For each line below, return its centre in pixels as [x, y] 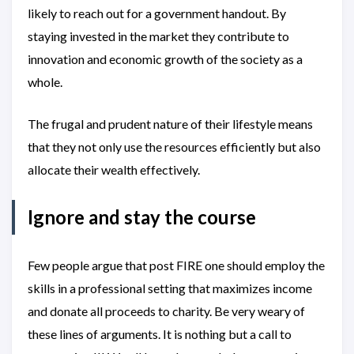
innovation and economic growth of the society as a [165, 59]
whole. [46, 82]
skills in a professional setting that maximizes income [170, 288]
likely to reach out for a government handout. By [157, 13]
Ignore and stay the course [142, 217]
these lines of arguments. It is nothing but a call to [160, 334]
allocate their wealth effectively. [114, 170]
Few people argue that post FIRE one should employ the [176, 265]
